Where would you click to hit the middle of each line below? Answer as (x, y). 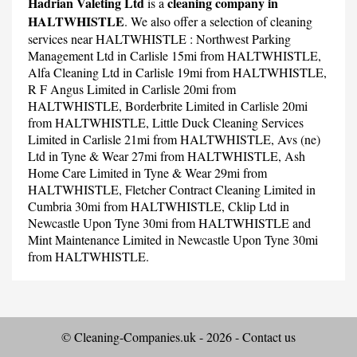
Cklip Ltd (252, 206)
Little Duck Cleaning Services (228, 122)
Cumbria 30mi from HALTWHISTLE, (128, 206)
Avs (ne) (299, 139)
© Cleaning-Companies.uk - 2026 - (152, 336)
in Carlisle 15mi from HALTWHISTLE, (218, 55)
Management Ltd (71, 55)
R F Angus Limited (77, 88)
